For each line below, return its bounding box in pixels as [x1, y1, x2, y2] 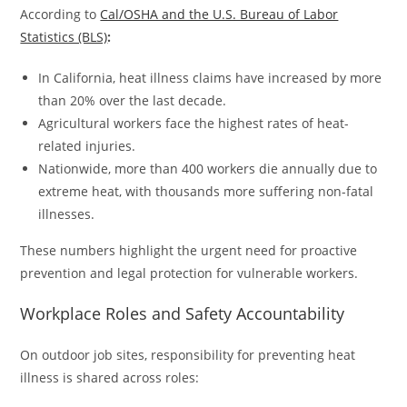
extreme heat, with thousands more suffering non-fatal [38, 183, 374, 201]
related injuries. [38, 137, 136, 155]
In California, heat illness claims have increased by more [38, 69, 382, 87]
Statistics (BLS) [20, 28, 108, 46]
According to [20, 5, 101, 24]
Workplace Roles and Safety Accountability [20, 303, 345, 325]
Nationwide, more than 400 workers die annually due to [38, 160, 378, 178]
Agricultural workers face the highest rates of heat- [38, 114, 350, 133]
